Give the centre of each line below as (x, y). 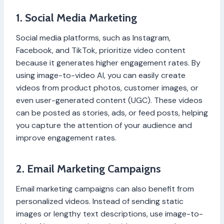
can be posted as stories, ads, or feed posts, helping (112, 113)
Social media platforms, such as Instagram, (93, 38)
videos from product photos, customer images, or (107, 88)
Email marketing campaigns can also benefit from (105, 189)
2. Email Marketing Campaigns (88, 169)
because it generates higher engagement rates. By (108, 63)
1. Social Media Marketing (76, 18)
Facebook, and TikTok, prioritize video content (101, 50)
